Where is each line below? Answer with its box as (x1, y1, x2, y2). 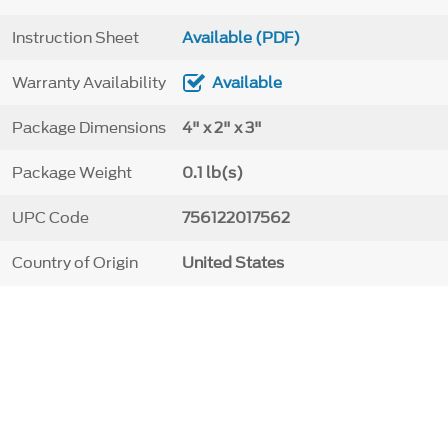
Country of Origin (11, 252, 138, 275)
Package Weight (11, 161, 132, 184)
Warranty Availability (11, 71, 166, 94)
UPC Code (11, 207, 89, 230)
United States (181, 252, 284, 275)
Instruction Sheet (11, 26, 139, 49)
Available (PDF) (181, 26, 300, 49)
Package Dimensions (11, 116, 166, 139)
